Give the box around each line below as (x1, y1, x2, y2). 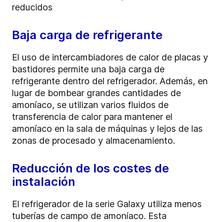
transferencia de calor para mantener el (12, 111, 172, 122)
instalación (12, 174, 75, 189)
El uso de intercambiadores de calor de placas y (12, 52, 208, 63)
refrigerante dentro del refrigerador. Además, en (12, 76, 208, 87)
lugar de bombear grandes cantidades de (12, 88, 181, 99)
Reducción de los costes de (12, 161, 169, 176)
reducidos (12, 2, 53, 13)
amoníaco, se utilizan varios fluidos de (12, 100, 168, 111)
